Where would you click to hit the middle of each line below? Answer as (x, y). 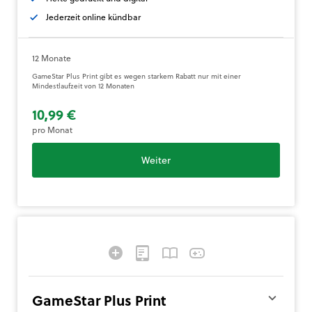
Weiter (156, 160)
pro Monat (52, 130)
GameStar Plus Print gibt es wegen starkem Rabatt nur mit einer (136, 76)
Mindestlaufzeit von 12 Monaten (83, 86)
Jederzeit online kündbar (93, 17)
